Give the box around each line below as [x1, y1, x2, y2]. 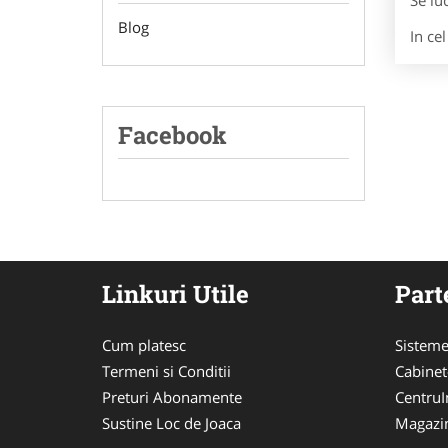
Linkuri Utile [102, 278, 249, 310]
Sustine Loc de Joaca [102, 413, 241, 433]
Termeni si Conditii [102, 361, 231, 381]
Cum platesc [102, 335, 186, 355]
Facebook [118, 119, 227, 151]
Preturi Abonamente [102, 387, 242, 407]
